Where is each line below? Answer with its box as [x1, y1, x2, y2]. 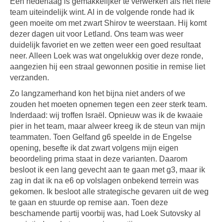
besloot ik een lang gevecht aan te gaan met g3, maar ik [10, 166, 205, 174]
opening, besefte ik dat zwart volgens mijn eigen [10, 144, 178, 152]
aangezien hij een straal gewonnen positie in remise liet [10, 62, 205, 71]
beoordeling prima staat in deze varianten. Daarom [10, 155, 187, 163]
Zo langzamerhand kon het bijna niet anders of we [10, 89, 185, 98]
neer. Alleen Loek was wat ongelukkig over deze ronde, [10, 52, 203, 60]
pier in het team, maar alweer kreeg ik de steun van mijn [10, 122, 205, 130]
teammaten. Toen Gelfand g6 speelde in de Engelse [10, 133, 192, 141]
